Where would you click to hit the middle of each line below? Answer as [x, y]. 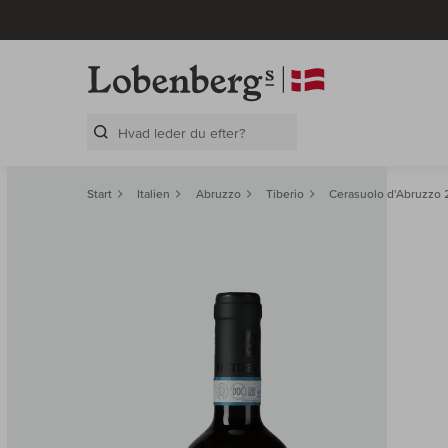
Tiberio [284, 194]
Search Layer [135, 156]
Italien [154, 194]
